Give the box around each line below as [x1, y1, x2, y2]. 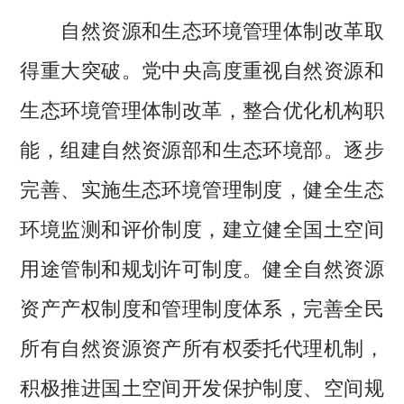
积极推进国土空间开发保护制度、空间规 [20, 372, 384, 401]
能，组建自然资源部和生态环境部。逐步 [20, 133, 384, 163]
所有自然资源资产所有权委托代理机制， [20, 332, 384, 362]
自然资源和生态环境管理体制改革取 [20, 14, 384, 44]
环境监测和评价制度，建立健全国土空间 [20, 213, 384, 243]
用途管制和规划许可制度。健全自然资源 [20, 252, 384, 282]
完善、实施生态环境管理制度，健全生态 [20, 173, 384, 203]
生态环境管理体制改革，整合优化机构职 [20, 94, 384, 124]
